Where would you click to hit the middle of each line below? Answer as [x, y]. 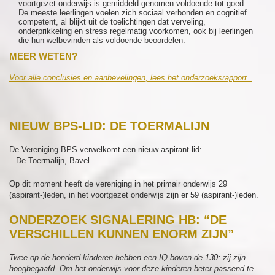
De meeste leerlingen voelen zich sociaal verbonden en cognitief [133, 13]
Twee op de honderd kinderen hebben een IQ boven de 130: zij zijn [127, 258]
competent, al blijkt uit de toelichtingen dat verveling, [112, 22]
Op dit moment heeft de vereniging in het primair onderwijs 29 [118, 184]
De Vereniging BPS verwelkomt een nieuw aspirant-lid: [106, 149]
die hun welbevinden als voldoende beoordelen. [102, 40]
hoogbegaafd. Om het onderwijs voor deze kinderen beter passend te [131, 269]
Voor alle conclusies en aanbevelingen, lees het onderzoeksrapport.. [130, 78]
